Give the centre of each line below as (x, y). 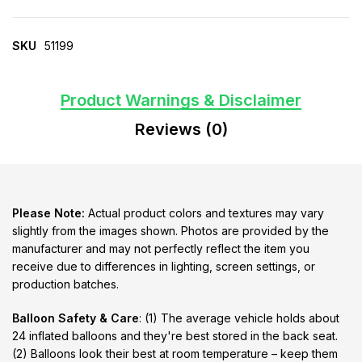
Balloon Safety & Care (76, 318)
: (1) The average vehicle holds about (239, 318)
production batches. (65, 284)
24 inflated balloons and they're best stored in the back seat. (175, 336)
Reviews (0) (181, 130)
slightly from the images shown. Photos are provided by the (170, 231)
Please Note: (48, 213)
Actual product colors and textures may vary (204, 213)
